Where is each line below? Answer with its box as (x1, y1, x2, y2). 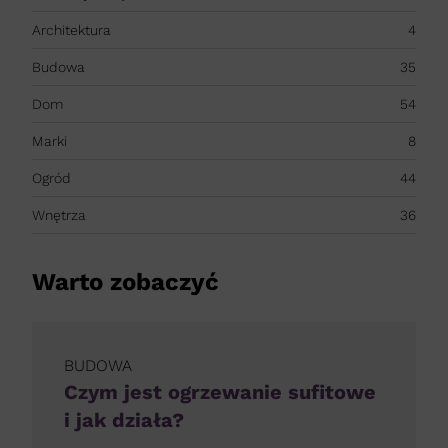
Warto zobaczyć (32, 268, 219, 297)
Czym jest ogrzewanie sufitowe (64, 380, 376, 405)
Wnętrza (32, 207, 86, 224)
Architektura (32, 22, 111, 39)
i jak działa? (64, 408, 184, 433)
